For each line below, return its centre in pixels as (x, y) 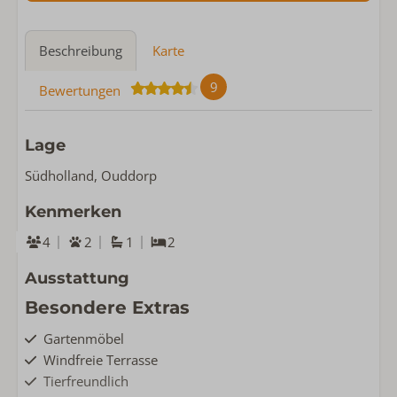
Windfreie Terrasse (101, 360)
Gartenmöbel (84, 339)
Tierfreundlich (86, 381)
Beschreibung (81, 51)
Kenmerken (73, 212)
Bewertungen (80, 90)
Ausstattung (77, 278)
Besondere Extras (107, 307)
